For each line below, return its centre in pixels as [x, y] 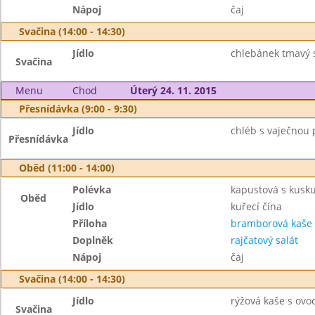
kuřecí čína [256, 206]
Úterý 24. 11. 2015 [173, 90]
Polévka [92, 189]
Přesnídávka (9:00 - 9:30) [78, 109]
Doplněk [93, 240]
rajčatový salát [264, 240]
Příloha [90, 223]
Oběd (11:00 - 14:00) [67, 168]
